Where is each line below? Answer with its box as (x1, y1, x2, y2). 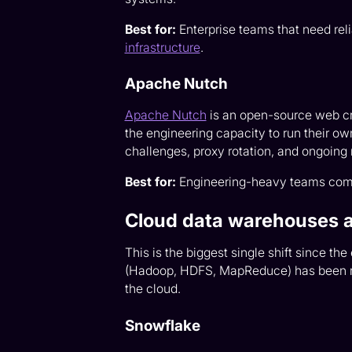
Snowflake (124, 317, 200, 335)
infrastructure (124, 39, 200, 55)
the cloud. (124, 281, 181, 297)
